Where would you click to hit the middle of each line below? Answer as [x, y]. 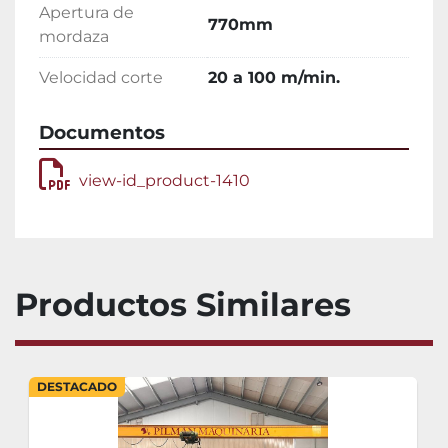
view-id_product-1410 [164, 181]
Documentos [102, 133]
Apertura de [86, 13]
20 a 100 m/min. [274, 78]
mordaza [74, 37]
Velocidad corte [101, 78]
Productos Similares [194, 305]
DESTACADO [77, 387]
